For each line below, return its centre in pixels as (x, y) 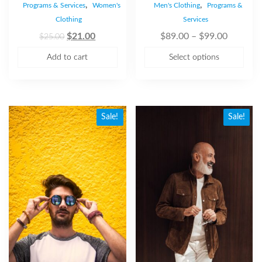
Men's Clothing (177, 5)
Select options (194, 57)
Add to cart (68, 57)
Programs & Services (54, 5)
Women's (107, 5)
